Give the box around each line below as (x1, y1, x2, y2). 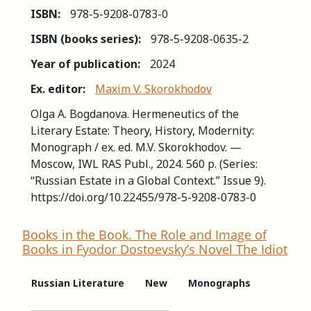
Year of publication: (31, 56, 140, 72)
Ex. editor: (31, 81, 85, 96)
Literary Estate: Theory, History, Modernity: (31, 122, 254, 138)
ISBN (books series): (31, 31, 141, 47)
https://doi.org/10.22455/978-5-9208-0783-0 (31, 189, 256, 205)
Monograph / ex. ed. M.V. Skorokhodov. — (31, 139, 242, 155)
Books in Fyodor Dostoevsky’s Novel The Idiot (22, 240, 287, 258)
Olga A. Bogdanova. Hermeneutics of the (31, 106, 239, 121)
